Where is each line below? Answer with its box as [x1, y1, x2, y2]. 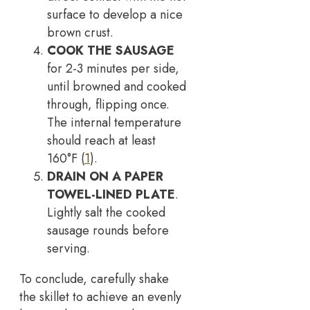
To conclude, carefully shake [19, 269, 169, 288]
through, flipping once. [47, 95, 170, 113]
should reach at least [47, 131, 156, 149]
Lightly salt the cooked [47, 203, 165, 221]
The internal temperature [47, 113, 181, 131]
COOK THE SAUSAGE [47, 41, 174, 60]
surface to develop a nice [47, 5, 183, 24]
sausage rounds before [47, 221, 169, 239]
